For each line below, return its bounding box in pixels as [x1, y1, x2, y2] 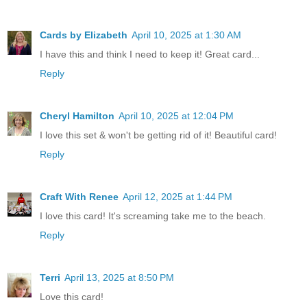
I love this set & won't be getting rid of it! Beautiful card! [40, 130, 277, 141]
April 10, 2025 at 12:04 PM [119, 110, 234, 122]
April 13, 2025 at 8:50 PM [64, 272, 174, 284]
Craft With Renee [40, 191, 119, 203]
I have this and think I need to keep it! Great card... [40, 49, 260, 60]
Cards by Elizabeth [40, 29, 127, 41]
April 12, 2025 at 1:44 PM [123, 191, 232, 203]
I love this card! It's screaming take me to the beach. [40, 210, 266, 222]
